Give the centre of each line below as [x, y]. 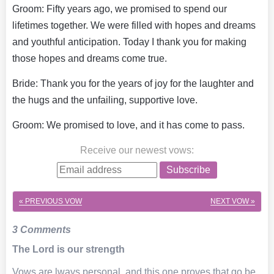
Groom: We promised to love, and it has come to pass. [128, 125]
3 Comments [42, 229]
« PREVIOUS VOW [50, 201]
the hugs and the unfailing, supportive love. [105, 100]
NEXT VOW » [233, 201]
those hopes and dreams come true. [90, 58]
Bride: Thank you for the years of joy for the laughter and [133, 83]
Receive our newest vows [136, 150]
